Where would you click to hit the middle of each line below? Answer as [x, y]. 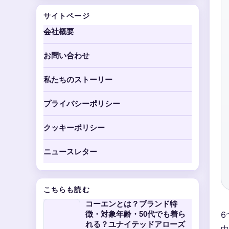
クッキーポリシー [74, 128]
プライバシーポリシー [82, 104]
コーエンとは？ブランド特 [131, 204]
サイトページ [67, 16]
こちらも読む [67, 190]
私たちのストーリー [78, 79]
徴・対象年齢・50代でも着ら [135, 214]
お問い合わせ [66, 55]
